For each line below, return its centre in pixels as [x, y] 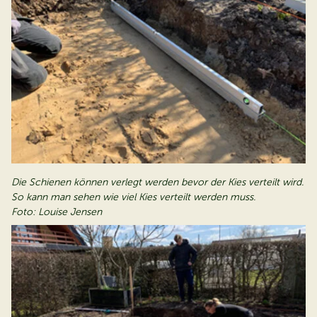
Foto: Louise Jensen [57, 212]
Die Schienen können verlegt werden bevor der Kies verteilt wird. [157, 183]
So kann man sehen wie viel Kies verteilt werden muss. [133, 197]
